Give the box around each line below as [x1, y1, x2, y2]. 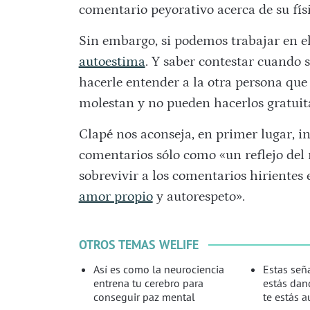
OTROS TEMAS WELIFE [78, 237, 199, 253]
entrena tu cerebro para [93, 276, 204, 291]
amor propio [78, 189, 153, 205]
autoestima [78, 54, 145, 70]
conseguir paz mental [93, 290, 196, 304]
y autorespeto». [152, 189, 245, 205]
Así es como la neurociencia [93, 262, 225, 277]
